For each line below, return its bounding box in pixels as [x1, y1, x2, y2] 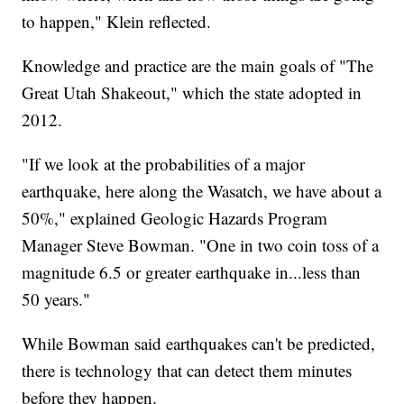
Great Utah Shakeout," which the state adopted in [22, 81, 363, 105]
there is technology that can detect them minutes [22, 359, 353, 382]
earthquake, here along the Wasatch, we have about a [22, 179, 382, 203]
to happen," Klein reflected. [22, 10, 212, 33]
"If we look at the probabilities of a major [22, 152, 306, 176]
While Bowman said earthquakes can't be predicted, [22, 332, 376, 355]
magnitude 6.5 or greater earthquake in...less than [22, 261, 362, 284]
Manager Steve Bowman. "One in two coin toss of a [22, 234, 380, 257]
